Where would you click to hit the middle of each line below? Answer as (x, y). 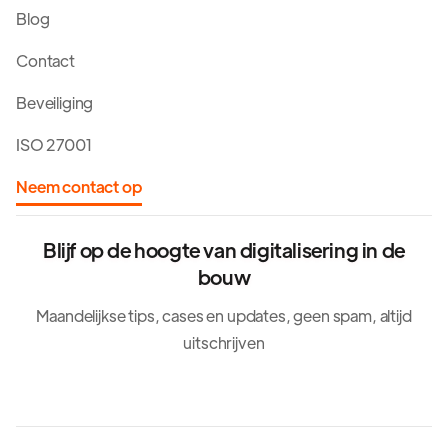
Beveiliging (55, 102)
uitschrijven (224, 342)
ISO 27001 (54, 144)
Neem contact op (79, 186)
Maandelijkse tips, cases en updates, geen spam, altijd (224, 315)
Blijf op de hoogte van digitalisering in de (224, 249)
